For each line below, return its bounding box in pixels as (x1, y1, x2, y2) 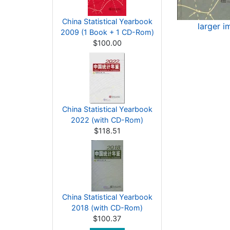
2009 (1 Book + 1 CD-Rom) (60, 28, 154, 36)
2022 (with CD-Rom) (71, 116, 143, 124)
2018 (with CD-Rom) (71, 203, 143, 212)
